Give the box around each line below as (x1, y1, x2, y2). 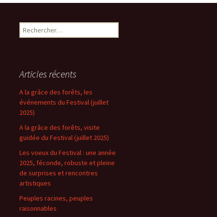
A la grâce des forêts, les (19, 88, 93, 96)
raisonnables (19, 204, 57, 213)
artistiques (19, 179, 51, 187)
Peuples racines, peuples (19, 194, 93, 202)
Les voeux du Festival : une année (19, 148, 116, 157)
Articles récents (19, 68, 77, 80)
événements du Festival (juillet (19, 98, 108, 107)
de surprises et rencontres (19, 169, 98, 177)
